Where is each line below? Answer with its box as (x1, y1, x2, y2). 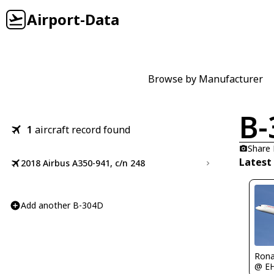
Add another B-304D (21, 199, 103, 211)
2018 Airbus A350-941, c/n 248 (21, 157, 145, 169)
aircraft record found (35, 123, 130, 136)
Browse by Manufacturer (148, 72, 263, 86)
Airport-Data (27, 9, 119, 29)
